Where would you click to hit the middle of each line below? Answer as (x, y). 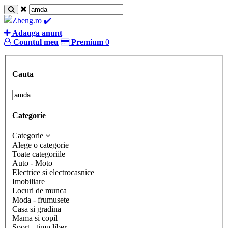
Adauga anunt (36, 33)
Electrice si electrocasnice (53, 172)
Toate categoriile (39, 154)
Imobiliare (28, 181)
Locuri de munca (39, 190)
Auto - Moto (32, 163)
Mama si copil (35, 218)
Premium (87, 42)
